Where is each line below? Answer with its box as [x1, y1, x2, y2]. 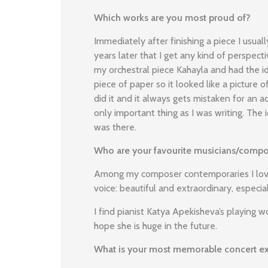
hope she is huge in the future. [94, 220, 217, 232]
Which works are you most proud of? [94, 12, 251, 23]
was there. [94, 121, 136, 133]
